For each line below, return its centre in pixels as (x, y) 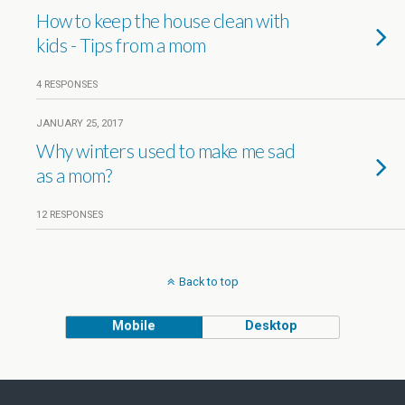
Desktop (271, 326)
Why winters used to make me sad (166, 151)
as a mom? (74, 175)
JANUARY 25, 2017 (80, 123)
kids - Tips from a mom (121, 45)
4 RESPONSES (67, 85)
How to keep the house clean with (163, 20)
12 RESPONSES (70, 215)
